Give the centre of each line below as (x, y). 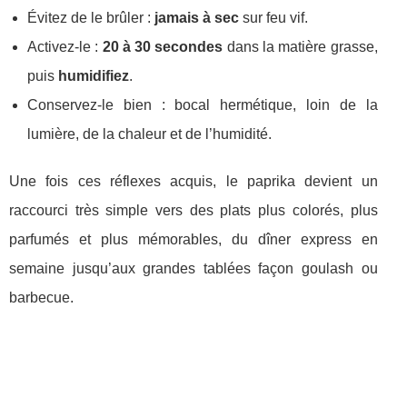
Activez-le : (65, 47)
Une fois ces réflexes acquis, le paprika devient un (194, 182)
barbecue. (41, 298)
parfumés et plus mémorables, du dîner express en (194, 240)
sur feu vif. (273, 18)
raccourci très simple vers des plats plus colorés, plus (194, 211)
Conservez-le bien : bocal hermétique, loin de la (203, 105)
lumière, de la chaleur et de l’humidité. (149, 134)
